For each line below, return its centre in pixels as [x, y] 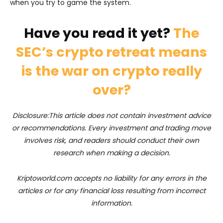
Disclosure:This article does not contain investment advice [111, 115]
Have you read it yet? [99, 33]
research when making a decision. [111, 153]
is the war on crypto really [111, 71]
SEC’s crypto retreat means [111, 52]
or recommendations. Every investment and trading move [111, 128]
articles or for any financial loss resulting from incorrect [111, 190]
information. [111, 203]
